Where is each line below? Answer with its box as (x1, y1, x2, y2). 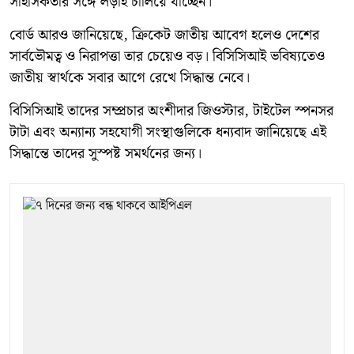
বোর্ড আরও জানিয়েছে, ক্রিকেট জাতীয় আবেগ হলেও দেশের (9, 23, 319, 47)
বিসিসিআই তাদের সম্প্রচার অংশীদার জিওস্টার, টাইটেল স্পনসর (9, 99, 333, 122)
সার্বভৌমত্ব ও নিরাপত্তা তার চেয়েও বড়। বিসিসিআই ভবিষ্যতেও (9, 44, 325, 68)
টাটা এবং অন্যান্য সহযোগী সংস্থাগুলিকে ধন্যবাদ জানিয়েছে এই (9, 120, 326, 144)
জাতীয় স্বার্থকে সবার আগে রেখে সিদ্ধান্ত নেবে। (9, 66, 250, 89)
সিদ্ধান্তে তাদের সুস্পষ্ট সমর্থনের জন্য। (9, 141, 201, 165)
